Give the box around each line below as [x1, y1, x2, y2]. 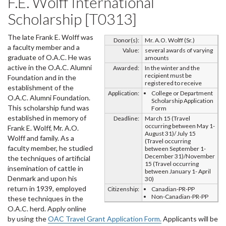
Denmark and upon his [8, 174, 77, 183]
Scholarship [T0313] [8, 10, 137, 28]
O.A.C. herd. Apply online [8, 204, 86, 213]
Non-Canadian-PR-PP [151, 193, 208, 200]
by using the [8, 214, 48, 223]
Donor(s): [114, 36, 139, 44]
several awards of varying [145, 46, 213, 54]
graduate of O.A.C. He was [8, 53, 91, 62]
